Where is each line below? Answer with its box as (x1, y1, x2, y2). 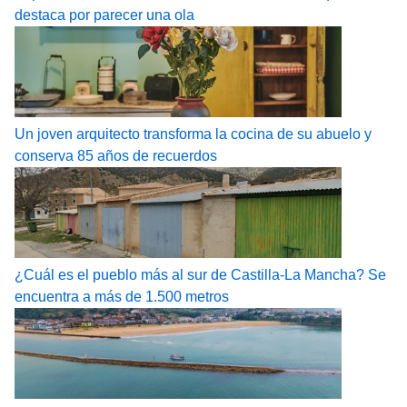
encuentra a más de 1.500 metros (15, 289, 229, 305)
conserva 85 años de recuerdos (15, 148, 217, 164)
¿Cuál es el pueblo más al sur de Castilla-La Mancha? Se (15, 267, 386, 283)
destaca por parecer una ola (15, 7, 194, 24)
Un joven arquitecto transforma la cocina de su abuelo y (15, 126, 372, 143)
